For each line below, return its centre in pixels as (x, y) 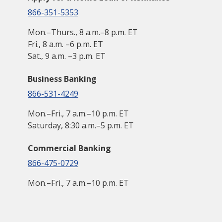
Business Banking (62, 79)
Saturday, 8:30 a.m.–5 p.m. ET (81, 125)
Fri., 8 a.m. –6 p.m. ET (65, 44)
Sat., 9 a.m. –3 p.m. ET (67, 56)
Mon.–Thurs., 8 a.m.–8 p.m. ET (83, 32)
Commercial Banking (69, 148)
